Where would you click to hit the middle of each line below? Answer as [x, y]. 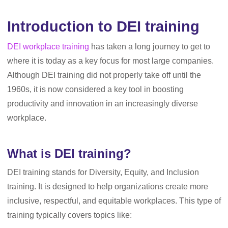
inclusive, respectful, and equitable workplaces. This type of [114, 201]
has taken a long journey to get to [150, 47]
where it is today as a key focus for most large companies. [110, 61]
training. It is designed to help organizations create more [108, 187]
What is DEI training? [69, 153]
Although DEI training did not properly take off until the [104, 75]
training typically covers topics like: [69, 215]
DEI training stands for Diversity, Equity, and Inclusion [103, 172]
